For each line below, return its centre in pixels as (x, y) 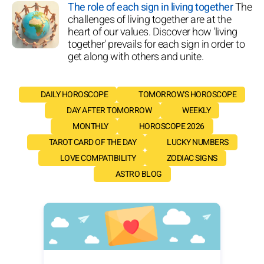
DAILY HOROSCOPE (74, 94)
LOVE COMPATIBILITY (98, 158)
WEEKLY (196, 110)
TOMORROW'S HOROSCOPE (188, 94)
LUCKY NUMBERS (198, 142)
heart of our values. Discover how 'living (153, 32)
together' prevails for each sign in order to (156, 44)
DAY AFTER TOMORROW (109, 110)
